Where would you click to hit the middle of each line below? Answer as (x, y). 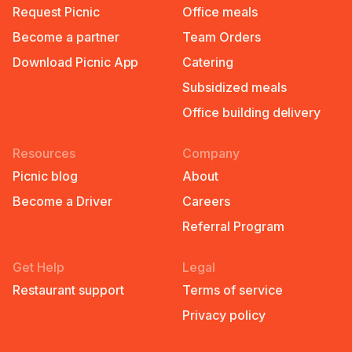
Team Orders (222, 37)
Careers (206, 201)
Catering (208, 62)
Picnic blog (45, 176)
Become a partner (66, 37)
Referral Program (233, 226)
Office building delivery (252, 112)
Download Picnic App (76, 62)
